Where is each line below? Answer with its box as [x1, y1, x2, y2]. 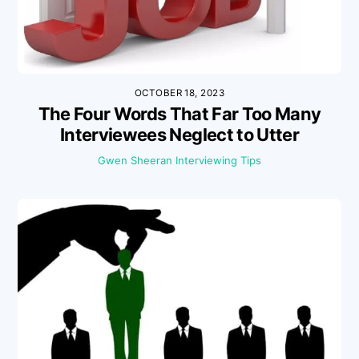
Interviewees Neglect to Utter [60, 124, 299, 146]
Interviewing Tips [175, 154, 261, 167]
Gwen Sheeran [98, 154, 172, 167]
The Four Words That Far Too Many [38, 103, 321, 125]
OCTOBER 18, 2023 [134, 87, 225, 99]
